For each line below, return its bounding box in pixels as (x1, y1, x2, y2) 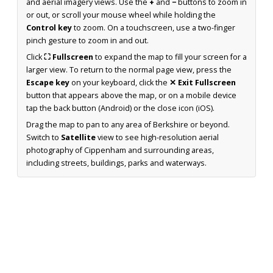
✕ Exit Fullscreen (169, 77, 236, 88)
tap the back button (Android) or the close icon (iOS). (26, 102, 214, 113)
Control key (26, 22, 72, 33)
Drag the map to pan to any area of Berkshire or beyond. (26, 119, 230, 130)
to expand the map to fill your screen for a (93, 51, 247, 62)
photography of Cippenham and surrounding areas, (26, 144, 214, 155)
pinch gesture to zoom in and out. (26, 35, 149, 46)
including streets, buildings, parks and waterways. (26, 157, 207, 168)
